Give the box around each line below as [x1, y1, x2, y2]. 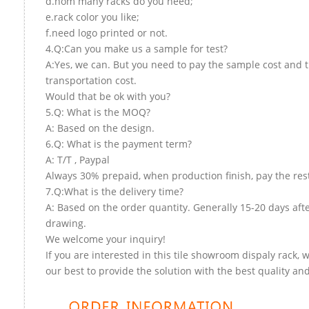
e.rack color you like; [46, 10, 139, 23]
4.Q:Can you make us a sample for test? [46, 41, 228, 55]
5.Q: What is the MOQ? [46, 105, 150, 119]
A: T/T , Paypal [46, 152, 110, 166]
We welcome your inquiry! [46, 232, 166, 246]
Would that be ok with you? [46, 89, 170, 103]
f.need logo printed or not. [46, 26, 168, 39]
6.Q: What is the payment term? [46, 137, 192, 150]
